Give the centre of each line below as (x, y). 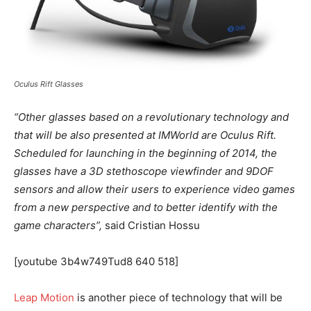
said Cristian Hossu (152, 225)
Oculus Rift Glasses (49, 84)
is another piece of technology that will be (178, 297)
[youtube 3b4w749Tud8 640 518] (96, 261)
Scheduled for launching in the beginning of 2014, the (145, 153)
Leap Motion (44, 297)
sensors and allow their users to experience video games (154, 189)
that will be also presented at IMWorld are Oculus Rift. (145, 135)
